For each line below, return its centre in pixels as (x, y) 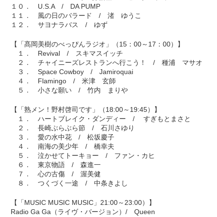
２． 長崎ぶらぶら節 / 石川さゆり (73, 128)
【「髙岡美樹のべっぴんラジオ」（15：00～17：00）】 (98, 44)
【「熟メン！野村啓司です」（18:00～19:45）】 (86, 110)
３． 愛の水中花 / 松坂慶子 (63, 137)
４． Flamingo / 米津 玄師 (63, 81)
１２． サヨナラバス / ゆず (59, 25)
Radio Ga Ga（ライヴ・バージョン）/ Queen (83, 212)
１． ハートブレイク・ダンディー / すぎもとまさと (101, 119)
